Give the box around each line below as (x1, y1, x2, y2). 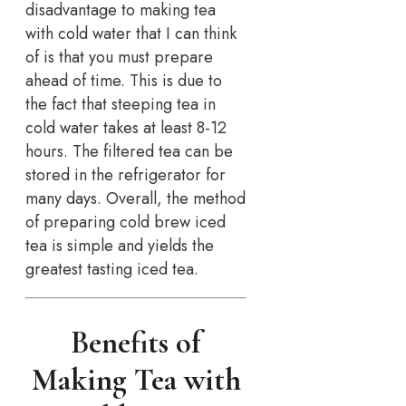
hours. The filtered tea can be (25, 139, 233, 163)
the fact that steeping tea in (25, 92, 216, 116)
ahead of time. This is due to (25, 68, 222, 92)
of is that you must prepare (25, 44, 213, 69)
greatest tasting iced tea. (25, 256, 198, 281)
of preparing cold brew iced (25, 209, 226, 234)
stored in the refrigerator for (25, 162, 226, 187)
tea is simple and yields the (25, 233, 214, 257)
